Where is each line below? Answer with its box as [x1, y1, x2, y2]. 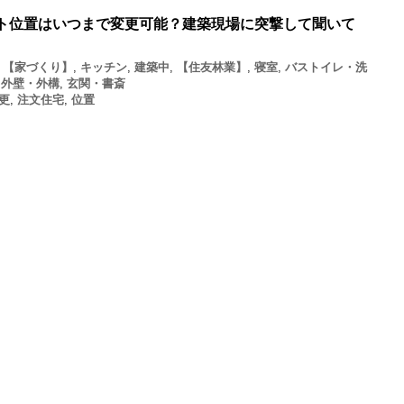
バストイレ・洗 [285, 60, 367, 74]
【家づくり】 [3, 60, 73, 74]
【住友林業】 [177, 60, 247, 74]
